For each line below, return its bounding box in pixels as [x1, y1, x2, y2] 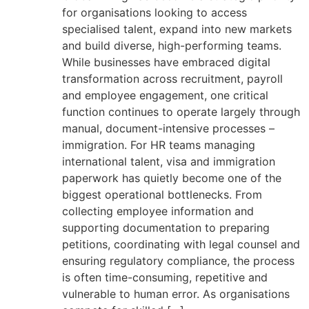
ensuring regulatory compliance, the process [62, 253, 295, 268]
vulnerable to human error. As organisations [62, 286, 290, 301]
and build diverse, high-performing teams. [62, 38, 281, 52]
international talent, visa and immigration [62, 154, 275, 168]
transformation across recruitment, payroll [62, 71, 283, 86]
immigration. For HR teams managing [62, 137, 255, 152]
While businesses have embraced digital [62, 54, 270, 69]
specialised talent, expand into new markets [62, 21, 292, 36]
